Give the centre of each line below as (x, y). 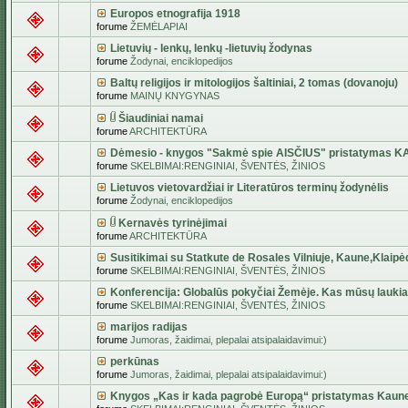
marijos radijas (149, 327)
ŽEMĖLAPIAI (159, 26)
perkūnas (135, 362)
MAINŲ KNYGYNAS (175, 96)
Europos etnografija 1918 (175, 14)
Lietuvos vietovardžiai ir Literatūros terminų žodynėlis (250, 188)
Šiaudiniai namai (161, 118)
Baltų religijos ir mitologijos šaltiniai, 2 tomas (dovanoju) (254, 83)
